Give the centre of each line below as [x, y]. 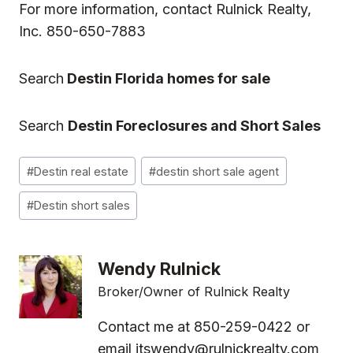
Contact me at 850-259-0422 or [204, 327]
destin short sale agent [218, 171]
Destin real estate [81, 171]
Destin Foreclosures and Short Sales [194, 125]
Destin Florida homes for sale [169, 78]
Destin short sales [82, 206]
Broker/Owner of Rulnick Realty [194, 292]
